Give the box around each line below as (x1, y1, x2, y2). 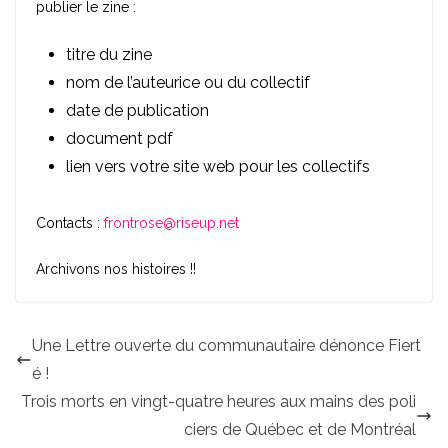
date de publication (66, 100, 209, 120)
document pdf (66, 128, 173, 148)
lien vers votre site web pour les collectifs (66, 156, 370, 176)
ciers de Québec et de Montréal (184, 419, 416, 439)
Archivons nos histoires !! (36, 260, 196, 277)
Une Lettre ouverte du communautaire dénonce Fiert (32, 335, 421, 355)
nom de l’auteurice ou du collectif (66, 72, 310, 92)
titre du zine (66, 44, 152, 64)
